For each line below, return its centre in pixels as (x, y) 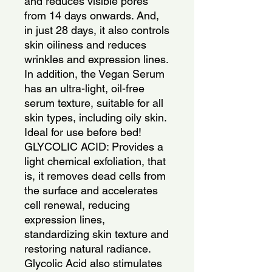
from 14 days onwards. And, (92, 15)
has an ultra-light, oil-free (84, 88)
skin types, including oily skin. (95, 117)
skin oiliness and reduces (85, 44)
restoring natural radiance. (87, 248)
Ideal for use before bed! (83, 132)
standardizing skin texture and (97, 234)
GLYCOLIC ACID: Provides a (94, 146)
